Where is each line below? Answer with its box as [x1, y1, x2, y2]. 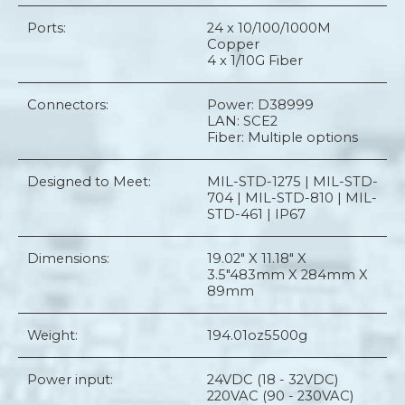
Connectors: [27, 97, 108, 113]
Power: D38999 [207, 97, 314, 113]
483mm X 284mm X [230, 267, 368, 283]
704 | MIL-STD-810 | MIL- [207, 190, 377, 206]
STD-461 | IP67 [207, 206, 306, 222]
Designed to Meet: [27, 174, 151, 190]
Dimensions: [27, 250, 109, 267]
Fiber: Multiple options [207, 129, 358, 146]
